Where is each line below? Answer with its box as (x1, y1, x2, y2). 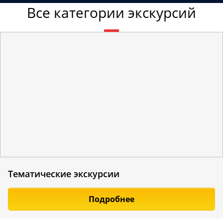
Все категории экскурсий (27, 2, 196, 22)
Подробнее (89, 194, 134, 205)
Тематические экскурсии (8, 168, 119, 180)
